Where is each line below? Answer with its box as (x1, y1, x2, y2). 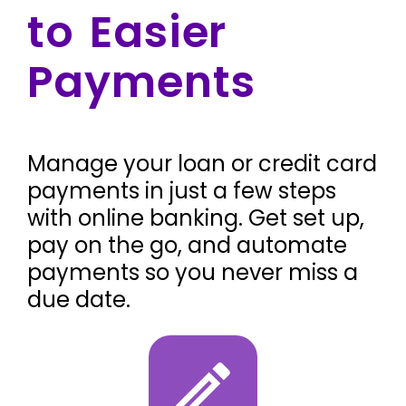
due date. (27, 285, 130, 314)
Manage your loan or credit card (27, 149, 377, 179)
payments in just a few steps (27, 176, 336, 206)
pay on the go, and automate (27, 230, 347, 260)
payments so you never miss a (27, 257, 358, 287)
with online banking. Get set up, (27, 203, 364, 233)
